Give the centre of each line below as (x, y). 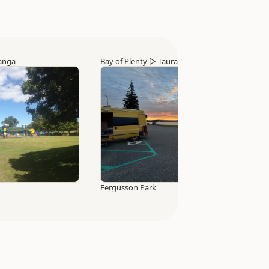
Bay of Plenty (124, 61)
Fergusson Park (128, 187)
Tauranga (175, 61)
